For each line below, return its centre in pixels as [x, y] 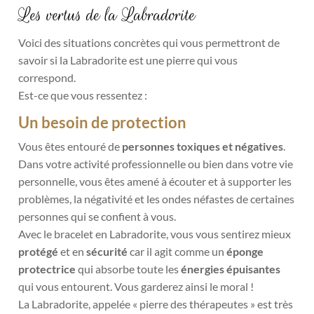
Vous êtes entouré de [70, 146]
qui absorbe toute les [130, 269]
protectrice [48, 269]
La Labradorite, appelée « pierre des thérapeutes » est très [156, 304]
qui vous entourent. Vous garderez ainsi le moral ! [136, 287]
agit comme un [191, 252]
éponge [245, 252]
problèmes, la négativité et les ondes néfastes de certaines [157, 199]
